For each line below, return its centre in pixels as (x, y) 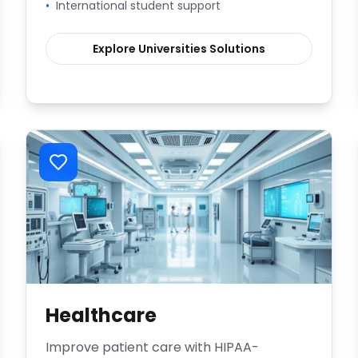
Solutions (236, 49)
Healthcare (101, 315)
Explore (115, 49)
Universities (173, 49)
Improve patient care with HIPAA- (152, 347)
